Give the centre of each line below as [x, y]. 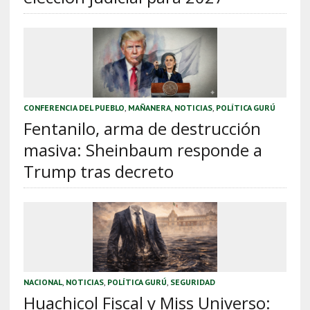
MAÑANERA [149, 108]
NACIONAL [43, 282]
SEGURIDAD [192, 282]
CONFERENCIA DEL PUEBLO [74, 108]
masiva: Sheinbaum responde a [143, 150]
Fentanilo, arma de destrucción [142, 129]
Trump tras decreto [98, 172]
